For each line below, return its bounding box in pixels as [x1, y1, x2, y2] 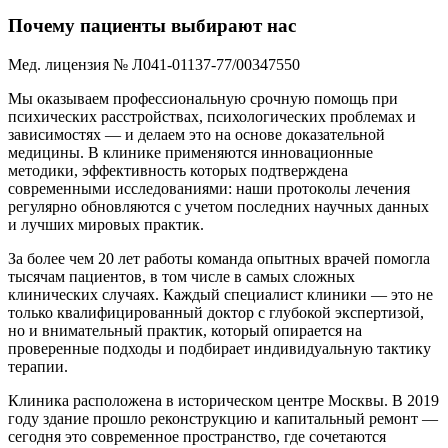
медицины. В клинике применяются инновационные [8, 144, 373, 162]
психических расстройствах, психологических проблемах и [8, 108, 416, 126]
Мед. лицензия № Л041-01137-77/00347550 [8, 56, 300, 74]
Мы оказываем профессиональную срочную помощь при [8, 90, 398, 108]
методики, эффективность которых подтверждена [8, 162, 348, 180]
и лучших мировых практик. [8, 216, 204, 234]
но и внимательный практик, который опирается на [8, 322, 362, 340]
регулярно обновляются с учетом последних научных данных [8, 198, 429, 216]
